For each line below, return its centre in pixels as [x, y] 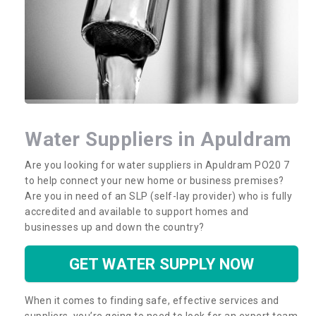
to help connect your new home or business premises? [156, 180]
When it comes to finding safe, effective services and [152, 300]
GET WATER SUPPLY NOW [162, 263]
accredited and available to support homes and [137, 211]
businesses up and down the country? [116, 227]
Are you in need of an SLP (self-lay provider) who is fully [158, 196]
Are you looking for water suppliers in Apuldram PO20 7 [157, 165]
